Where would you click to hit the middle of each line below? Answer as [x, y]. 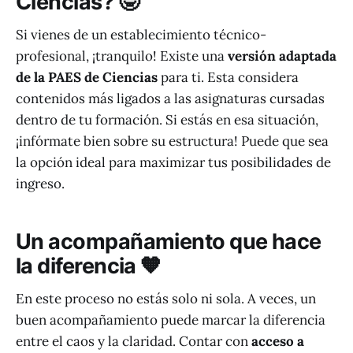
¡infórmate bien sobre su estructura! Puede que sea [172, 141]
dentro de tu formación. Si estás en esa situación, [167, 120]
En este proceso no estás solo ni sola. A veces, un [166, 299]
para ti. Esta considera [228, 78]
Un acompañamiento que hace [169, 241]
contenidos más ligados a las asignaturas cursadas [170, 99]
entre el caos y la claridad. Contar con [134, 342]
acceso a [278, 342]
